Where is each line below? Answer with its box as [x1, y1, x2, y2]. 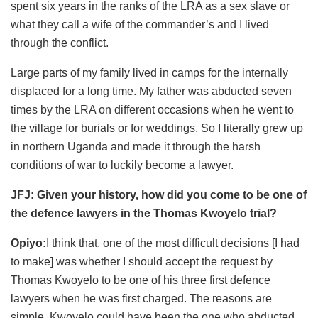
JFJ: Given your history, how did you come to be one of [11, 188, 307, 201]
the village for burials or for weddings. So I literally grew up [11, 121, 303, 134]
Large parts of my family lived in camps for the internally [11, 66, 288, 79]
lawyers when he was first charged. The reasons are [11, 292, 272, 305]
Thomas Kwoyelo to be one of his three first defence [11, 273, 270, 286]
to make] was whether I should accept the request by [11, 255, 273, 268]
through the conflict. [11, 36, 109, 49]
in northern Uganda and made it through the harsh [11, 140, 261, 153]
